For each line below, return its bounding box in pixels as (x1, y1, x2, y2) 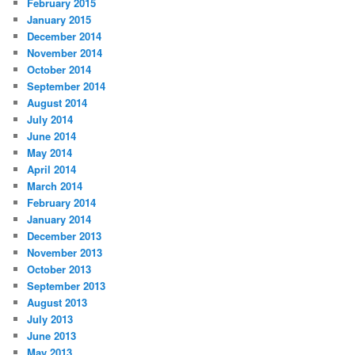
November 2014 (27, 45, 103, 61)
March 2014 (27, 178, 83, 194)
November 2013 (27, 245, 103, 261)
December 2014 (27, 29, 102, 44)
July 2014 (27, 112, 74, 128)
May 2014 (27, 145, 73, 161)
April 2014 (27, 162, 77, 177)
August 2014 (27, 95, 88, 111)
